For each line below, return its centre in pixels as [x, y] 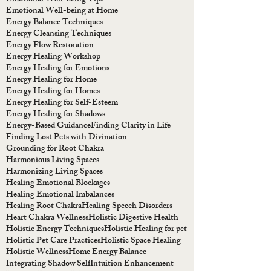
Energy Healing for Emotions [58, 69]
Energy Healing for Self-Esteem [62, 103]
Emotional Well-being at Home [62, 11]
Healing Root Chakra [44, 207]
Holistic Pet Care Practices [53, 241]
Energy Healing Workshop [53, 57]
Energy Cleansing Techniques [59, 34]
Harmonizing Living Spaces [54, 172]
